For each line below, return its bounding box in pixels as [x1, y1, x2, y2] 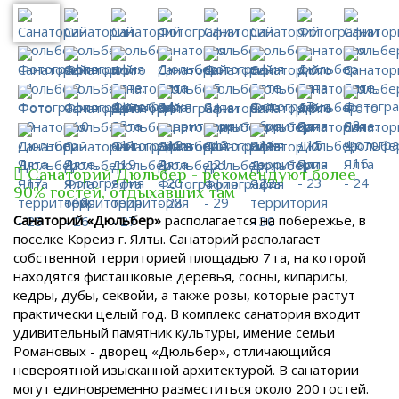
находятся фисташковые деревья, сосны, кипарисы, [13, 266, 348, 285]
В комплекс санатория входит [170, 304, 361, 322]
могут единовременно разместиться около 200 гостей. [13, 379, 369, 397]
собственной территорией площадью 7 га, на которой [13, 248, 366, 266]
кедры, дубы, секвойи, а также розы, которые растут [13, 285, 355, 304]
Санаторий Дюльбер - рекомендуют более [28, 165, 356, 183]
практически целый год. [13, 304, 170, 322]
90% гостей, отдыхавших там [13, 183, 235, 201]
